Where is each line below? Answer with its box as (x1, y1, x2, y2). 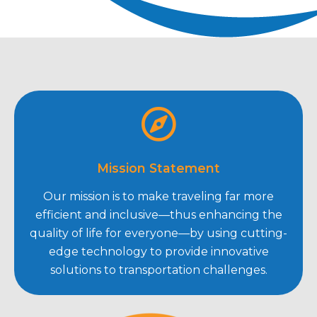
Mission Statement (97, 161, 220, 176)
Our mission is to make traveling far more (43, 190, 274, 204)
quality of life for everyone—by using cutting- (30, 226, 287, 241)
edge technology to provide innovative (48, 245, 269, 259)
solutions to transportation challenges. (50, 263, 267, 277)
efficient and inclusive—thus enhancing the (35, 208, 282, 222)
